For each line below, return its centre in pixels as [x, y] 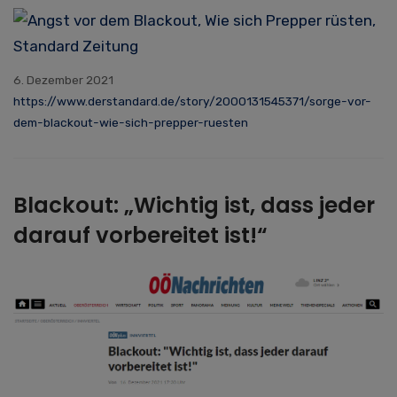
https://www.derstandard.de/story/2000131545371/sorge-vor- [192, 101]
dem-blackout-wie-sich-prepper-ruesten [131, 123]
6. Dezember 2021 [63, 80]
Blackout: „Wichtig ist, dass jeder [194, 206]
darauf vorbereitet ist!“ [140, 236]
